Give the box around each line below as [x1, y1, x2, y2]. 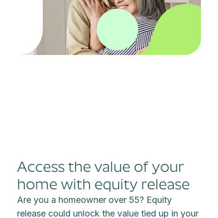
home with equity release [17, 176, 190, 193]
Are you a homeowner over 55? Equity [17, 195, 172, 205]
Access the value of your [17, 158, 184, 175]
